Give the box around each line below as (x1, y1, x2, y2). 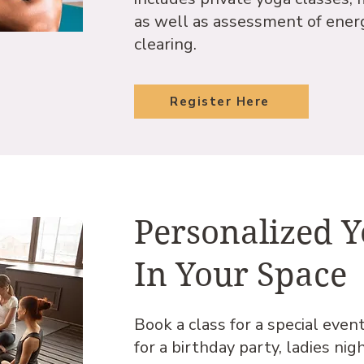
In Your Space (134, 255, 347, 294)
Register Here (170, 93, 270, 110)
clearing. (134, 33, 197, 55)
